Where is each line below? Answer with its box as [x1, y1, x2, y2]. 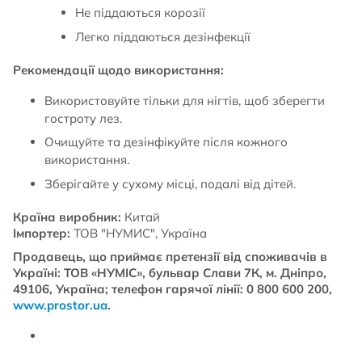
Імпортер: [13, 225, 70, 241]
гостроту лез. [44, 110, 122, 126]
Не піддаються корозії [75, 5, 205, 20]
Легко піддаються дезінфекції [75, 28, 250, 44]
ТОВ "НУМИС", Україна [70, 225, 207, 241]
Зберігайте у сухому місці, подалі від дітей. [44, 175, 296, 192]
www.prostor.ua [13, 297, 107, 313]
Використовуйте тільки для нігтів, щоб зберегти [44, 92, 325, 108]
